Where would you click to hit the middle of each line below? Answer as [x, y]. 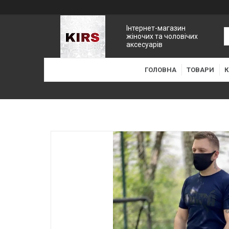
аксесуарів [145, 44]
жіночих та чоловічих [162, 36]
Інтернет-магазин [156, 28]
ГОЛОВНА [160, 70]
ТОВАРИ [200, 70]
